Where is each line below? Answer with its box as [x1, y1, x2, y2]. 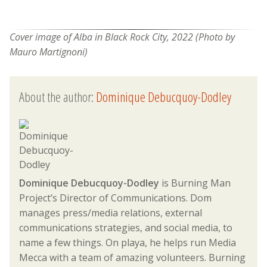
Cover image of [10, 30, 74, 44]
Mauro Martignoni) [10, 45, 88, 58]
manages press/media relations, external [19, 206, 202, 219]
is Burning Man [159, 176, 231, 190]
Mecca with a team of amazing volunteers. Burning [19, 250, 246, 264]
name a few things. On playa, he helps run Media [19, 235, 236, 249]
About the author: [19, 88, 96, 107]
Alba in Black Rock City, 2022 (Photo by [74, 30, 235, 44]
